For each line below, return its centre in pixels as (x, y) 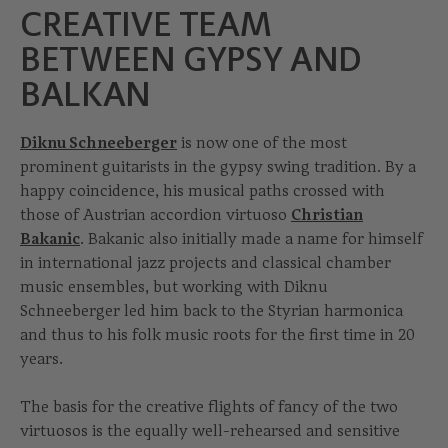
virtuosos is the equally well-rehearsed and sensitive (210, 431)
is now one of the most (262, 143)
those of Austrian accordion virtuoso (155, 215)
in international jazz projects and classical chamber (205, 263)
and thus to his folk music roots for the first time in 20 (217, 335)
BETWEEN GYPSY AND (191, 58)
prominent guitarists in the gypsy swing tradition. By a (218, 167)
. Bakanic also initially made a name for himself (251, 239)
